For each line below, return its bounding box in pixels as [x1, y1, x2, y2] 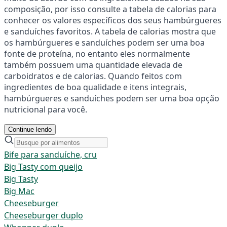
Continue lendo [8, 125, 52, 133]
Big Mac [4, 185, 34, 197]
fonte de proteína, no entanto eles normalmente [4, 48, 190, 59]
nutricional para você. [4, 103, 87, 115]
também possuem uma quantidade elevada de [4, 59, 182, 70]
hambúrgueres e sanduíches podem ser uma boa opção [4, 92, 219, 104]
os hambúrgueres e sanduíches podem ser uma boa [4, 36, 205, 48]
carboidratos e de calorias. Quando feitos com [4, 70, 182, 82]
